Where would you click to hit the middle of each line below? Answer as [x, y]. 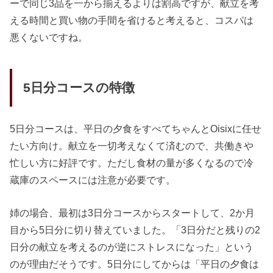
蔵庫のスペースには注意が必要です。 [93, 179]
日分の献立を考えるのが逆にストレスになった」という [132, 246]
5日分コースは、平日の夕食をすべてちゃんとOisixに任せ [136, 128]
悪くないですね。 [49, 37]
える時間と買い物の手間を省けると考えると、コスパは [132, 20]
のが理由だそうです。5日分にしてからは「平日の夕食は [135, 264]
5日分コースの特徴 [79, 88]
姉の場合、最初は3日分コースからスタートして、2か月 [133, 212]
